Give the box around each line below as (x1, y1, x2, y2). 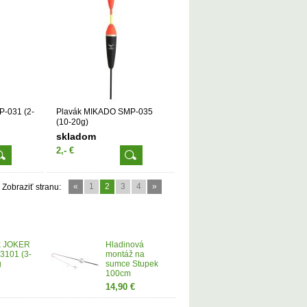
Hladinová (106, 240, 144, 249)
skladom (56, 131, 96, 142)
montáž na (106, 249, 145, 259)
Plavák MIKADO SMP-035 (56, 107, 153, 116)
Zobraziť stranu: (2, 182, 61, 192)
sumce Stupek (106, 259, 158, 269)
